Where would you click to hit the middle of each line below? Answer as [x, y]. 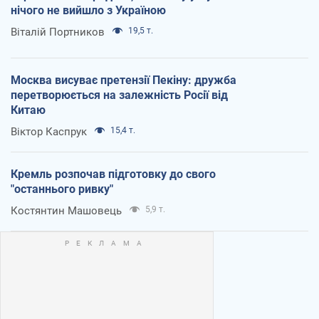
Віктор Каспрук [49, 131]
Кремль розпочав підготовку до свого [113, 174]
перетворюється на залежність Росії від [119, 95]
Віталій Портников [58, 32]
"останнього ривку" [62, 189]
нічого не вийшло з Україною [88, 10]
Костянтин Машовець [66, 210]
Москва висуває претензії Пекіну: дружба [124, 80]
